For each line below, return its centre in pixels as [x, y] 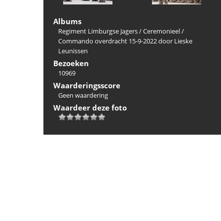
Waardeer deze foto [90, 108]
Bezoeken [71, 63]
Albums [67, 21]
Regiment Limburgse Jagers [98, 31]
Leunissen [73, 51]
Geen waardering [83, 95]
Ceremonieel [162, 31]
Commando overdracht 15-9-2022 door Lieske [125, 41]
